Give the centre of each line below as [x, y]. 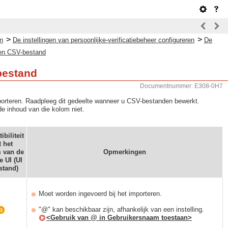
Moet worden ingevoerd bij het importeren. [100, 194]
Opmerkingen [125, 152]
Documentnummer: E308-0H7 [181, 86]
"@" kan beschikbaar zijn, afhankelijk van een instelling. [121, 209]
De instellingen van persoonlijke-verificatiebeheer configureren [104, 40]
